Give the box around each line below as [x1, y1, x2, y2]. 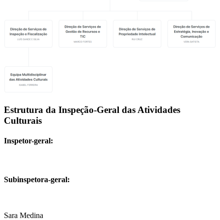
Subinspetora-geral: [4, 175, 70, 184]
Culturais [4, 115, 42, 126]
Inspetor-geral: [4, 137, 53, 145]
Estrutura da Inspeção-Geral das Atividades [4, 105, 180, 115]
